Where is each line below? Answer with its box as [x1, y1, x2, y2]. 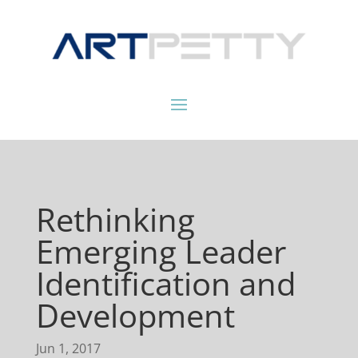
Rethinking [35, 197, 195, 242]
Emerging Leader [35, 229, 286, 274]
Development [35, 293, 235, 338]
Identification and [35, 261, 296, 306]
